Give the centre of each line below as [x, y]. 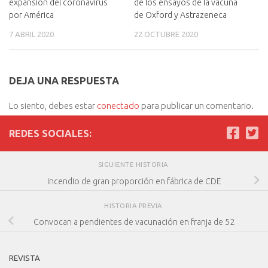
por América [31, 15]
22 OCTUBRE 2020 [166, 34]
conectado [118, 106]
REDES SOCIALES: [50, 134]
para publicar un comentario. [197, 106]
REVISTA [25, 258]
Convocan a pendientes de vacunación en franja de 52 [134, 222]
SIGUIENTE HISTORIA [134, 165]
